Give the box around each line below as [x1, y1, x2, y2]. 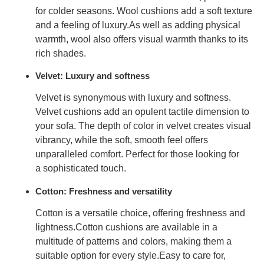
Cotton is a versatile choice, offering [35, 207, 184, 218]
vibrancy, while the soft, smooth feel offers [35, 135, 208, 146]
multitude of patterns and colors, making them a [35, 236, 232, 246]
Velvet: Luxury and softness [35, 71, 150, 81]
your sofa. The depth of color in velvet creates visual [35, 121, 251, 131]
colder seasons [48, 6, 112, 16]
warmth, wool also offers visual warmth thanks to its [35, 34, 248, 45]
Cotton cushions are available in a [75, 222, 217, 232]
